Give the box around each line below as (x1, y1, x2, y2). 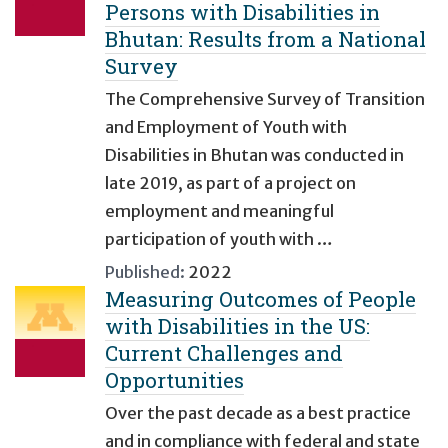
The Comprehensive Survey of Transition (105, 89, 425, 110)
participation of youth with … (105, 229, 333, 250)
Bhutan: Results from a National (105, 25, 426, 54)
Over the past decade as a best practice (105, 403, 411, 424)
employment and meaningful (105, 201, 334, 222)
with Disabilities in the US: (105, 312, 370, 341)
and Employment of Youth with (105, 117, 347, 138)
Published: (105, 262, 185, 283)
